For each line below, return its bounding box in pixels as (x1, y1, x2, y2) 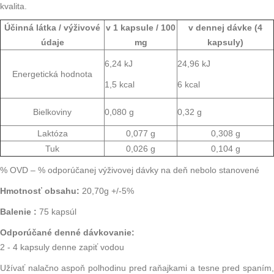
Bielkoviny (33, 107, 72, 117)
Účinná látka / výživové (4, 23, 100, 33)
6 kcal (177, 80, 200, 90)
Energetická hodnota (12, 69, 92, 80)
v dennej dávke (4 (188, 23, 262, 33)
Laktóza (37, 128, 68, 139)
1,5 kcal (105, 80, 135, 90)
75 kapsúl (39, 207, 79, 217)
